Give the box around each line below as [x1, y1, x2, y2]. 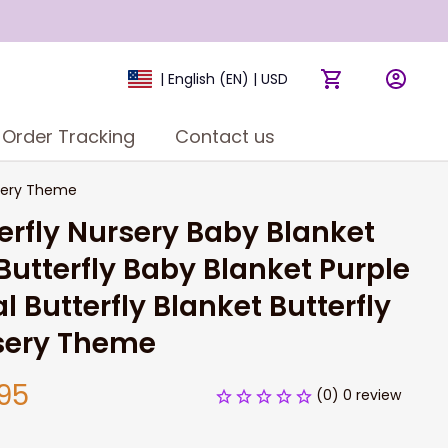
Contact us [174, 123, 275, 149]
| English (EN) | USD [159, 69, 288, 89]
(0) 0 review [316, 385, 401, 405]
